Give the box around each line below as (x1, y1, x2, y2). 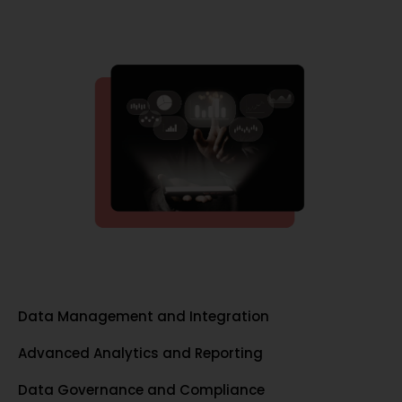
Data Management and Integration (18, 307, 269, 327)
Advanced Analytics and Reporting (18, 344, 263, 363)
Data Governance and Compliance (18, 380, 265, 400)
